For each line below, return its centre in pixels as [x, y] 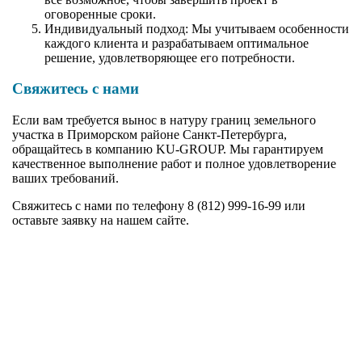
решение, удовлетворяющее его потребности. [170, 57]
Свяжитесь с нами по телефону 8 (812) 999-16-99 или [159, 206]
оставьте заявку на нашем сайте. [101, 221]
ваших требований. [65, 179]
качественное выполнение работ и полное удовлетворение [174, 164]
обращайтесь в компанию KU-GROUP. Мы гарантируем [168, 149]
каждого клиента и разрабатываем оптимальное [177, 43]
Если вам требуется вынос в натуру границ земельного [164, 120]
